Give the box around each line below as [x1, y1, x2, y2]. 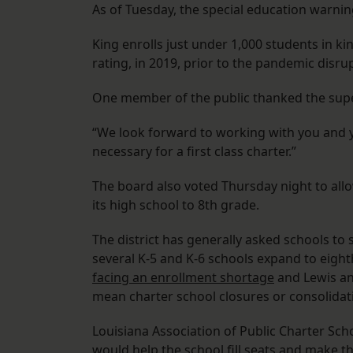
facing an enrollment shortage [92, 269, 274, 287]
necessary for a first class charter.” [92, 143, 296, 161]
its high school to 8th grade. [92, 196, 262, 214]
